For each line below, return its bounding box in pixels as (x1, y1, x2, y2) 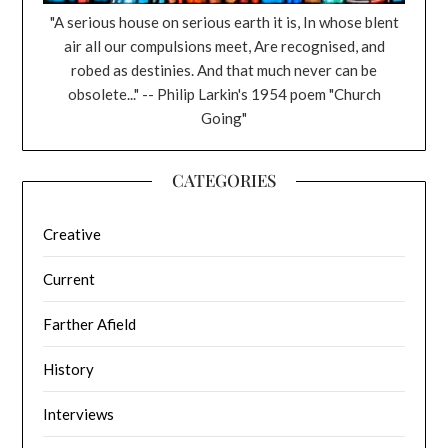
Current (43, 270, 96, 289)
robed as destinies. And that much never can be (71, 61, 377, 80)
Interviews (43, 405, 115, 424)
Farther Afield (43, 315, 137, 334)
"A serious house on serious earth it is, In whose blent (49, 13, 399, 32)
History (43, 360, 95, 379)
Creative (43, 225, 102, 244)
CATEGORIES (172, 169, 276, 192)
